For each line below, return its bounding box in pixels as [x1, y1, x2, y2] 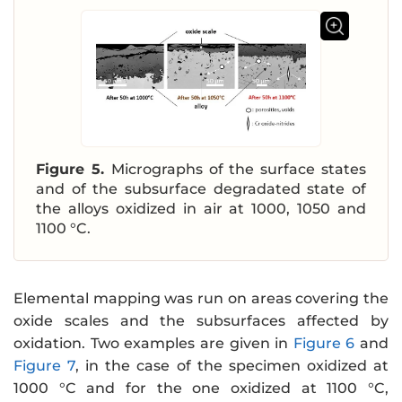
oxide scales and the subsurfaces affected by [13, 311, 389, 329]
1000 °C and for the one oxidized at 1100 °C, [13, 379, 389, 397]
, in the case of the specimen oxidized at [75, 356, 389, 374]
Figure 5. [36, 160, 111, 178]
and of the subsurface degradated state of [36, 179, 366, 197]
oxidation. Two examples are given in [13, 334, 293, 352]
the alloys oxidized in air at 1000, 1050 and [36, 199, 366, 217]
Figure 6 [293, 334, 355, 352]
